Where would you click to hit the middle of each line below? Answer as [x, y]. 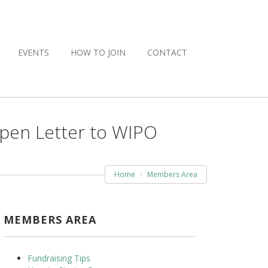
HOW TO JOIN [98, 52]
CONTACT [167, 52]
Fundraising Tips [59, 258]
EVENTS [33, 52]
